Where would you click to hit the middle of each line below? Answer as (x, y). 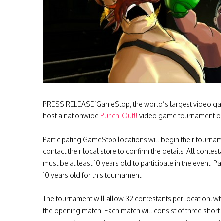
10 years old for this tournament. (93, 175)
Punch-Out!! (119, 116)
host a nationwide (72, 116)
